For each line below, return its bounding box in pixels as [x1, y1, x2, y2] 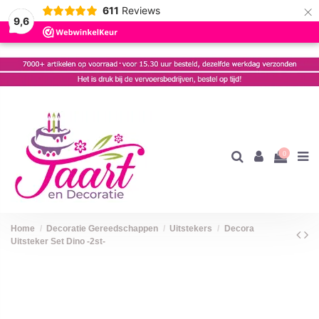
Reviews [121, 4, 160, 16]
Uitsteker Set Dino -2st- [11, 236, 105, 247]
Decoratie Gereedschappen [46, 224, 159, 234]
